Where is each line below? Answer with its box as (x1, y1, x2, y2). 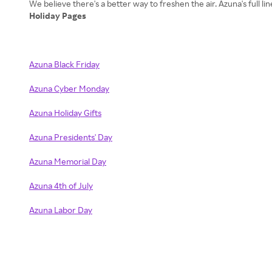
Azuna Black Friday (29, 59, 100, 69)
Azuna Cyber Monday (29, 83, 109, 93)
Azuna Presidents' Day (29, 132, 112, 142)
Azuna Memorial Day (29, 156, 106, 166)
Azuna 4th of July (29, 180, 93, 191)
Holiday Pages (29, 10, 88, 21)
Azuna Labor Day (29, 205, 92, 215)
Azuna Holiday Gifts (29, 107, 101, 118)
